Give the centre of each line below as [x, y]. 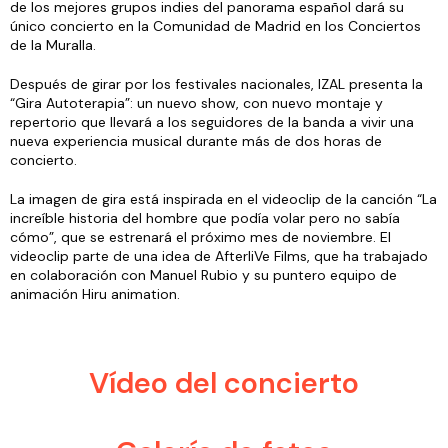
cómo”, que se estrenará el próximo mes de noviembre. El [200, 236]
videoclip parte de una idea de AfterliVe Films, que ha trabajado [219, 255]
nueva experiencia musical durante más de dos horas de [196, 140]
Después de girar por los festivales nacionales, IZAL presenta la [216, 83]
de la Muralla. [53, 44]
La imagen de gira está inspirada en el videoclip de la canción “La [223, 198]
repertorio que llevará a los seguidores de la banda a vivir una [212, 121]
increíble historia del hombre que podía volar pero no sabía [205, 217]
